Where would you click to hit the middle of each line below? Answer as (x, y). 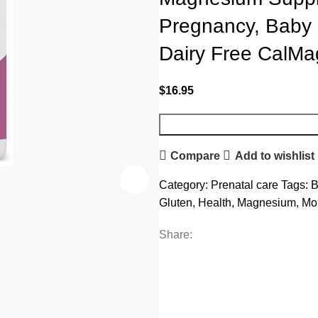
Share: (176, 235)
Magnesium (267, 203)
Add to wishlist (274, 155)
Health (215, 203)
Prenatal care (245, 185)
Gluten (176, 203)
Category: (183, 185)
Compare (196, 155)
